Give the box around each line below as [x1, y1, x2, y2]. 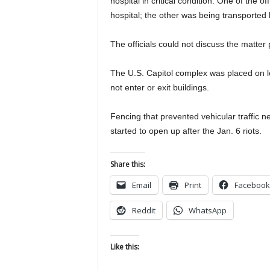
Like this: [110, 242, 139, 252]
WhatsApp [188, 205, 227, 216]
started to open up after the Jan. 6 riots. [110, 126, 262, 136]
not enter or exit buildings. [110, 83, 209, 92]
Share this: [110, 159, 145, 169]
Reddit [131, 205, 155, 216]
